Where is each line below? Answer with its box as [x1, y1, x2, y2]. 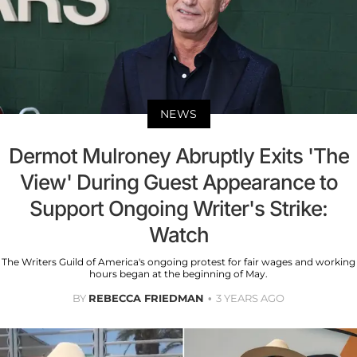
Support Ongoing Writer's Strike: [29, 196, 328, 222]
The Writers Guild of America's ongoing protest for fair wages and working [2, 256, 355, 269]
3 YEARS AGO [216, 292, 284, 305]
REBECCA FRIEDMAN [88, 292, 204, 305]
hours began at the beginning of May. [89, 268, 268, 280]
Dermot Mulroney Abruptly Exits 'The [8, 143, 349, 169]
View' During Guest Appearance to [19, 170, 338, 195]
